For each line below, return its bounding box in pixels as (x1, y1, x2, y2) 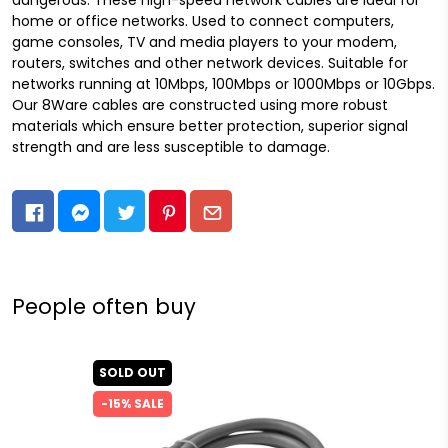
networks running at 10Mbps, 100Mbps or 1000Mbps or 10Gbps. (12, 73, 435, 94)
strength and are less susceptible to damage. (12, 136, 330, 157)
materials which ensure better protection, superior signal (12, 115, 408, 136)
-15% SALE (101, 395, 164, 413)
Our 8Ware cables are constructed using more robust (12, 94, 388, 115)
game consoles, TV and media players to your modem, (12, 31, 397, 52)
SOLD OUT (99, 364, 166, 382)
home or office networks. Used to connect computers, (12, 10, 394, 31)
